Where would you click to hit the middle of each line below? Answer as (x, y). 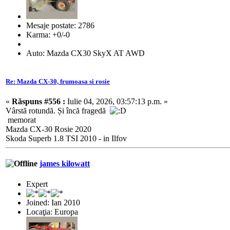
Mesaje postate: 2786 (60, 25)
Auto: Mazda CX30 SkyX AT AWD (85, 53)
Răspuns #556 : (39, 101)
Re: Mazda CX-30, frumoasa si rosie (58, 81)
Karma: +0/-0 (48, 34)
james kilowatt (65, 164)
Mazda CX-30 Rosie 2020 (49, 129)
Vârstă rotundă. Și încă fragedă (58, 111)
